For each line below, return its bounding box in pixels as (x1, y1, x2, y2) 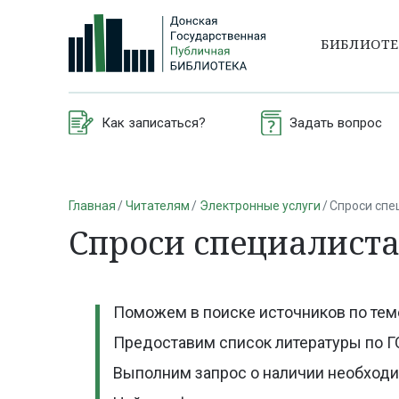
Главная (69, 198, 116, 213)
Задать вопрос (289, 114, 382, 131)
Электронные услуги (199, 198, 321, 213)
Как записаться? (102, 114, 206, 131)
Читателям (125, 198, 190, 213)
